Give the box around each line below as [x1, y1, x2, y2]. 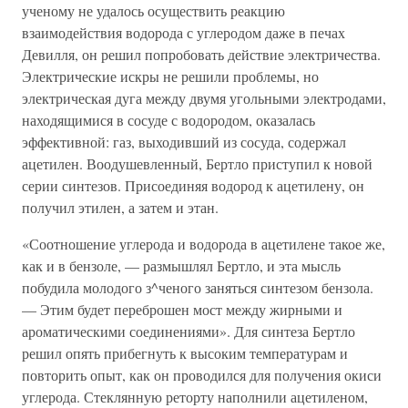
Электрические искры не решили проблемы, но [22, 66, 319, 86]
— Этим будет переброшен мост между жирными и [22, 300, 342, 319]
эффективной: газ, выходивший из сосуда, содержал [22, 132, 346, 151]
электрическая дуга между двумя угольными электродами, [22, 88, 386, 107]
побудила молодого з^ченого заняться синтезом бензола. [22, 278, 373, 297]
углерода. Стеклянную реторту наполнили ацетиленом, [22, 387, 368, 406]
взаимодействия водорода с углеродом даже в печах [22, 23, 345, 42]
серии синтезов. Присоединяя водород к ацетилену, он [22, 176, 364, 195]
